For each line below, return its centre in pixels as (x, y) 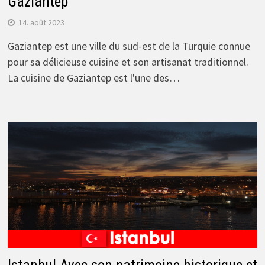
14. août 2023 (41, 23)
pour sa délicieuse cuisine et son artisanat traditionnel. (128, 62)
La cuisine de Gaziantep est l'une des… (93, 78)
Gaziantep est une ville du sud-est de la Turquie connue (129, 46)
